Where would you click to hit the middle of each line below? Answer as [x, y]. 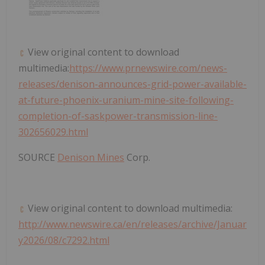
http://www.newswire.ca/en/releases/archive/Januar [132, 224]
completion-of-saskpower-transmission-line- [118, 116]
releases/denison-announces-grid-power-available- [132, 84]
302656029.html [53, 132]
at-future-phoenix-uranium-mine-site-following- [126, 100]
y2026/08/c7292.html [64, 240]
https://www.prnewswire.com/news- [148, 68]
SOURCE [38, 158]
